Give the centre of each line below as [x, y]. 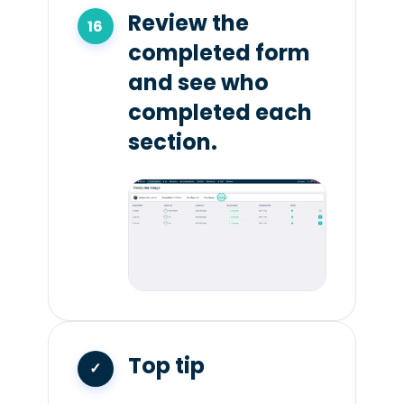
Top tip [166, 365]
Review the [188, 23]
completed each [220, 113]
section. [172, 142]
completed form [219, 53]
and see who [198, 83]
